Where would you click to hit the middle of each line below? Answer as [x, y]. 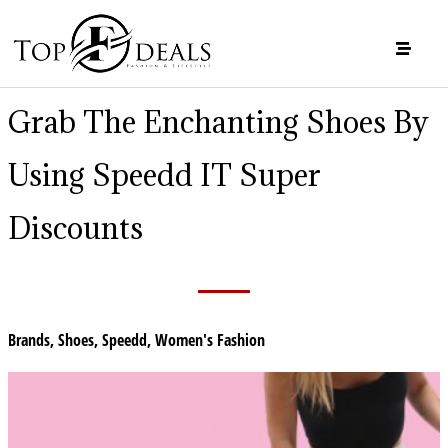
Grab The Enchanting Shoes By [218, 121]
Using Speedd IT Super [164, 174]
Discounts [75, 227]
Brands [29, 339]
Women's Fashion [210, 339]
